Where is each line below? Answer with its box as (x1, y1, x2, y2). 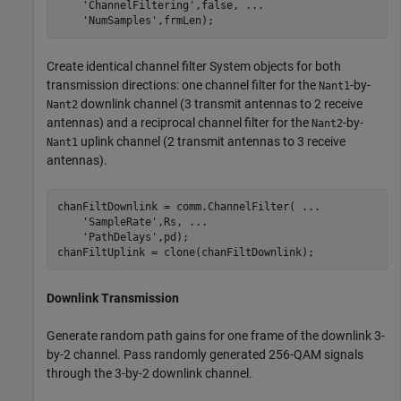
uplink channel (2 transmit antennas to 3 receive (78, 134, 346, 149)
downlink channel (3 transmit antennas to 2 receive (78, 97, 363, 112)
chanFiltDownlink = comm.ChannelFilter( (56, 200, 302, 213)
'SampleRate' (81, 215, 158, 228)
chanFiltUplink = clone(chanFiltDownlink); (56, 245, 314, 259)
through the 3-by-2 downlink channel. (47, 366, 252, 381)
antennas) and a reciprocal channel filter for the (47, 115, 311, 131)
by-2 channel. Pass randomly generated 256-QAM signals (47, 347, 363, 363)
